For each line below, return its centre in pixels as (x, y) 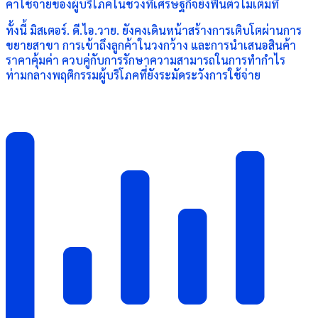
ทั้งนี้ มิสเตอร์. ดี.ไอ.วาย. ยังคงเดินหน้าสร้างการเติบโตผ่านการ (154, 30)
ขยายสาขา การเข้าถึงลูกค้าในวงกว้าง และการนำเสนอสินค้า (151, 45)
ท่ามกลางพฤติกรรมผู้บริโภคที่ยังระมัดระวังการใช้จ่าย (133, 75)
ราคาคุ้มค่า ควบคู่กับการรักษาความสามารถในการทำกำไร (146, 60)
